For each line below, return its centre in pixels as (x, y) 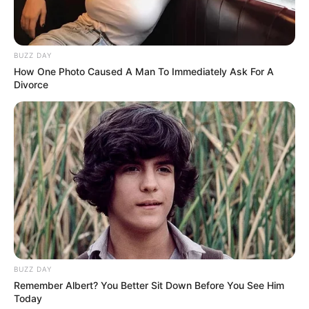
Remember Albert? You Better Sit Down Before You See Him (149, 286)
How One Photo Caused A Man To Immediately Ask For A (144, 71)
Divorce (31, 84)
